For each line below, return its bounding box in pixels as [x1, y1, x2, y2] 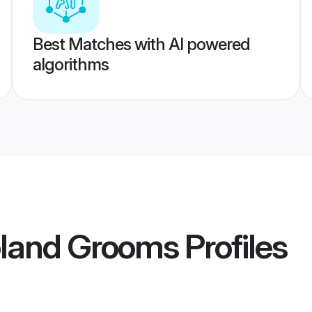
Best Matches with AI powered [32, 34, 250, 54]
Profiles [178, 226, 287, 267]
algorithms [32, 54, 109, 75]
